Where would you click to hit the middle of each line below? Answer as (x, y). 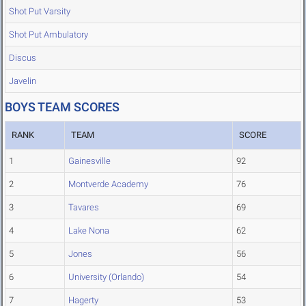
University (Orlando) (106, 277)
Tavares (84, 208)
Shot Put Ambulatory (48, 35)
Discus (23, 58)
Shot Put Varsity (40, 12)
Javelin (23, 81)
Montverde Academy (108, 184)
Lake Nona (89, 231)
